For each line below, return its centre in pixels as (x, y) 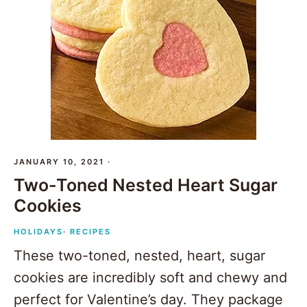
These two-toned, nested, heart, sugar (139, 256)
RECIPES (90, 232)
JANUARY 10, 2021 (59, 162)
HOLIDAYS (38, 232)
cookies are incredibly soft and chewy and (150, 278)
